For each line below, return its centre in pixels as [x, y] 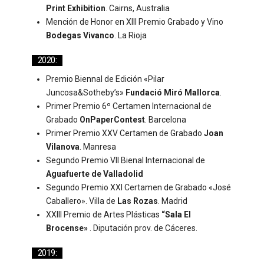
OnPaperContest [112, 120]
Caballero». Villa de [81, 201]
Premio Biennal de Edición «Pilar [105, 79]
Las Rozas [137, 201]
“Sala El [176, 214]
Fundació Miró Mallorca [172, 93]
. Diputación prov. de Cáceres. [142, 228]
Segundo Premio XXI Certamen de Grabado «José [138, 187]
